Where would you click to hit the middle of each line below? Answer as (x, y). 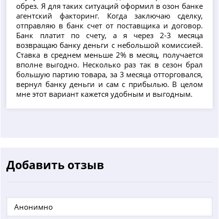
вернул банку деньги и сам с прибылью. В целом (109, 84)
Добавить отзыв (55, 164)
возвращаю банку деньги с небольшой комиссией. (109, 45)
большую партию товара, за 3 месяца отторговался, (109, 74)
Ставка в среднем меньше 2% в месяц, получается (109, 55)
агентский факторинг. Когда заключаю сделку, (109, 15)
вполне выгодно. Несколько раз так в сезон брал (109, 64)
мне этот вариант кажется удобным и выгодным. (105, 94)
